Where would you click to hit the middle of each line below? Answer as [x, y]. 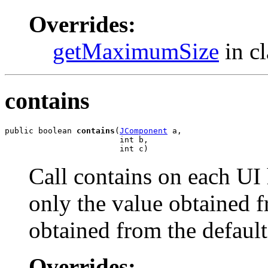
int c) [77, 148]
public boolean [41, 130]
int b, [77, 139]
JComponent [144, 130]
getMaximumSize [136, 51]
